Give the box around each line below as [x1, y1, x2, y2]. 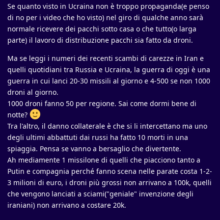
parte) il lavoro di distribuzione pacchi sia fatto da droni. [7, 35, 193, 45]
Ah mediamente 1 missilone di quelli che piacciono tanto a [7, 155, 200, 165]
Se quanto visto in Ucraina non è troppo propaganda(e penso [7, 1, 209, 11]
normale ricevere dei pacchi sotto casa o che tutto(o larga [7, 24, 196, 34]
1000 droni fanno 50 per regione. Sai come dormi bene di [7, 99, 196, 109]
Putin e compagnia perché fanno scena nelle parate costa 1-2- [7, 166, 212, 176]
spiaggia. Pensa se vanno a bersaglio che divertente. [7, 144, 181, 154]
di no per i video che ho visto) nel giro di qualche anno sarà [7, 13, 203, 23]
